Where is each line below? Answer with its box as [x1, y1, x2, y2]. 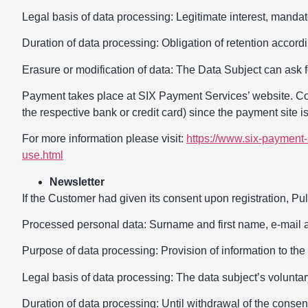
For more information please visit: [22, 133, 186, 145]
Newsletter [49, 175, 104, 188]
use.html [22, 149, 63, 162]
